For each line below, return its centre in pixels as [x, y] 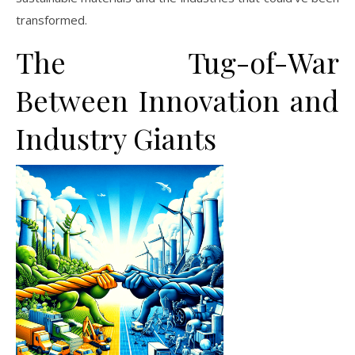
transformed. [52, 19]
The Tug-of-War [177, 61]
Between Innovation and [177, 99]
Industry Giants [116, 137]
